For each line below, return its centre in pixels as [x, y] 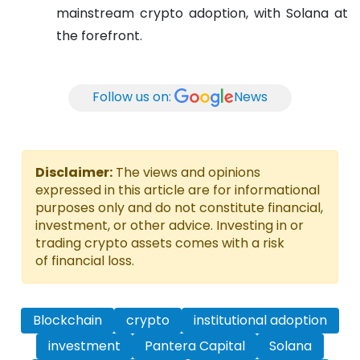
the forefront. [99, 35]
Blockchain [67, 320]
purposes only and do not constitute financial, [179, 207]
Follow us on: [132, 97]
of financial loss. [85, 260]
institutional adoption [260, 320]
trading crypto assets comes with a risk [160, 243]
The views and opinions [186, 172]
